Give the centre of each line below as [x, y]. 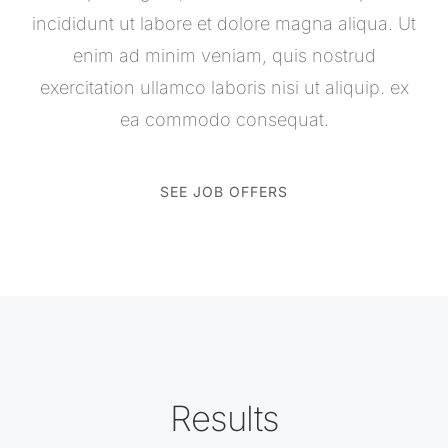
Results [224, 418]
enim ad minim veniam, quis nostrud [224, 55]
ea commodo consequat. [224, 119]
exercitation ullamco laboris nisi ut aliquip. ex [224, 87]
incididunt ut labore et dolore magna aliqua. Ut [224, 23]
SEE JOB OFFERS [224, 191]
